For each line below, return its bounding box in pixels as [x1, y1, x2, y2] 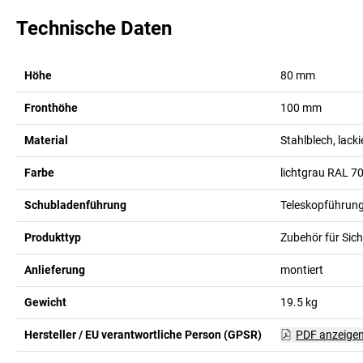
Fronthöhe [24, 100, 78, 114]
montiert [280, 263, 323, 276]
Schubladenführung [24, 198, 126, 211]
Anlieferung [24, 263, 85, 276]
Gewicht [24, 295, 66, 309]
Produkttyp [24, 230, 81, 244]
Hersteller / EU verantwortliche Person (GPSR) [24, 327, 262, 341]
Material [24, 133, 68, 147]
